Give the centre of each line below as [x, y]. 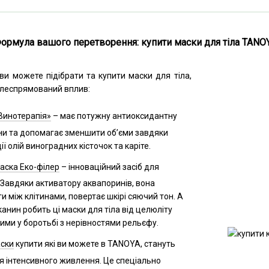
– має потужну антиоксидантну [114, 116]
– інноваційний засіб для [109, 167]
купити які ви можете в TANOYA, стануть [95, 244]
